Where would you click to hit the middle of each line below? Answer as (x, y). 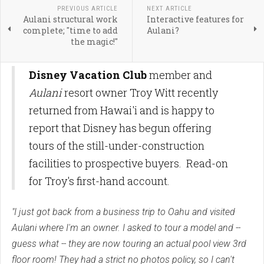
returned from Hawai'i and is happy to (122, 110)
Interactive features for (195, 19)
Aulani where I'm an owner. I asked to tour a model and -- (126, 228)
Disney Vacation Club (88, 75)
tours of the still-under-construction (117, 146)
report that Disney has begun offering (120, 128)
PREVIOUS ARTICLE (87, 9)
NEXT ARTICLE (169, 9)
